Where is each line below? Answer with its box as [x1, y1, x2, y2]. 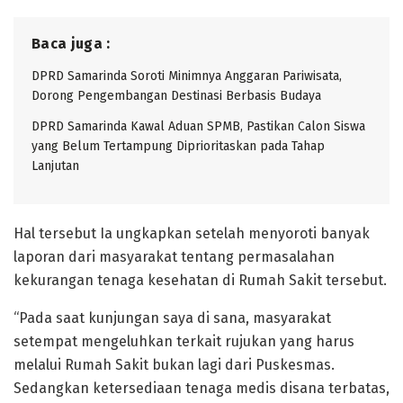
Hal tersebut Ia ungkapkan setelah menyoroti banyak [13, 224, 370, 242]
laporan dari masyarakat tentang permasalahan [13, 247, 335, 265]
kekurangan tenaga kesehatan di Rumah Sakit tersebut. [13, 271, 387, 289]
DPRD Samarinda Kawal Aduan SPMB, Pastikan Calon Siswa [31, 118, 365, 134]
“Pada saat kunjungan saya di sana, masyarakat [13, 309, 331, 327]
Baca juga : [31, 34, 111, 52]
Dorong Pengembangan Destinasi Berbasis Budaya [31, 87, 321, 103]
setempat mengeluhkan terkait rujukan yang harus [13, 332, 354, 350]
